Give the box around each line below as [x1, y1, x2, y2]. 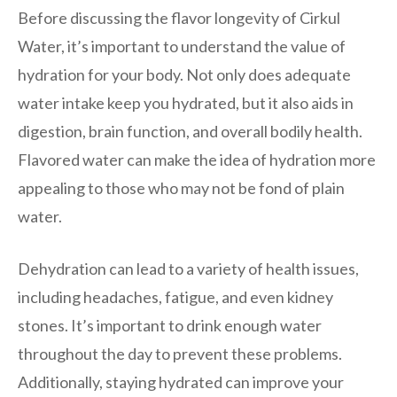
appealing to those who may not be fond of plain [18, 177, 345, 198]
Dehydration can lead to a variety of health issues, [18, 258, 359, 278]
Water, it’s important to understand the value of [18, 35, 346, 56]
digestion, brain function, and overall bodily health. [18, 121, 362, 141]
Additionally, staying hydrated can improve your [18, 371, 344, 392]
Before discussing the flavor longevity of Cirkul [18, 7, 340, 27]
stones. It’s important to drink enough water [18, 315, 322, 335]
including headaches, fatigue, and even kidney [18, 286, 333, 307]
